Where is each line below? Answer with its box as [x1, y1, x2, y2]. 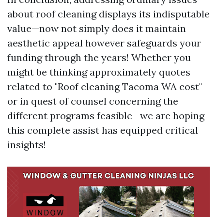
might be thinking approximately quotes [7, 66, 190, 78]
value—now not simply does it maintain [7, 22, 186, 35]
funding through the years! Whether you [7, 51, 191, 64]
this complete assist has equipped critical [7, 124, 198, 137]
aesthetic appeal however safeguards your [7, 37, 201, 49]
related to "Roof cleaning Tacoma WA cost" [7, 80, 202, 93]
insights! [7, 139, 46, 151]
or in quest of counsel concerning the [7, 95, 178, 108]
